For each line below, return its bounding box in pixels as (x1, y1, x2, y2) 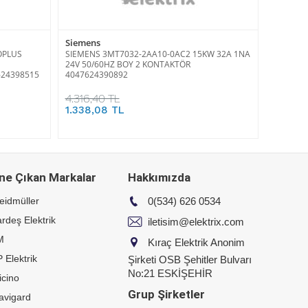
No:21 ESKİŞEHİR (128, 267, 212, 279)
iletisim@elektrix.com (145, 215, 244, 228)
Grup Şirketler (128, 287, 205, 301)
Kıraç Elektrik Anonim (145, 236, 245, 248)
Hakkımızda (128, 170, 190, 184)
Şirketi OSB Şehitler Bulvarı (128, 253, 252, 265)
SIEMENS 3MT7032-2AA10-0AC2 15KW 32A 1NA (65, 47, 250, 60)
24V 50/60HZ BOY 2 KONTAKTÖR (65, 58, 190, 70)
